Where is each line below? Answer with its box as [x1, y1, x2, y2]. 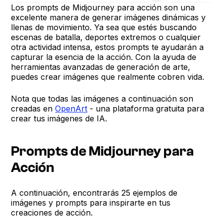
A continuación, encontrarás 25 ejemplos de [11, 187, 178, 198]
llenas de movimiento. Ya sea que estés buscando [11, 22, 197, 32]
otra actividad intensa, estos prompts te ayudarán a [11, 42, 204, 52]
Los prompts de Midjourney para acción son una [11, 2, 195, 12]
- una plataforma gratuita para [87, 103, 205, 113]
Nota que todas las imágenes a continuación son [11, 93, 194, 104]
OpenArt [55, 103, 88, 113]
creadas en [11, 103, 55, 113]
